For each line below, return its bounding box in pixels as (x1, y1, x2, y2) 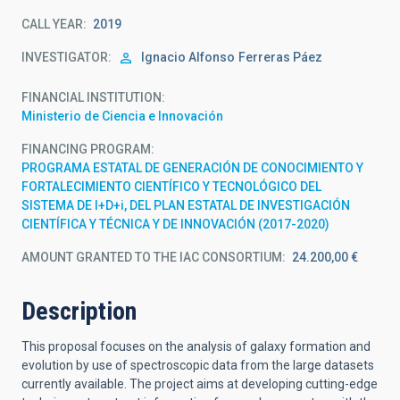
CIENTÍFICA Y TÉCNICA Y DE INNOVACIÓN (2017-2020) (21, 217, 329, 231)
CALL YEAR (21, 17, 83, 31)
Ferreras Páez (238, 50, 322, 64)
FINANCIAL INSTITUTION (21, 90, 162, 104)
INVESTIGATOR (21, 50, 108, 64)
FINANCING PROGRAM (21, 142, 151, 156)
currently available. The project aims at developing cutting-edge (21, 377, 378, 391)
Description (21, 296, 137, 326)
